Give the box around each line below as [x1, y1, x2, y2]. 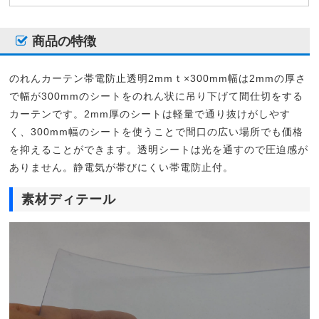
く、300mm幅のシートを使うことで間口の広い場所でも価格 [9, 125, 303, 137]
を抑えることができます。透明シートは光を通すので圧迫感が [9, 143, 308, 155]
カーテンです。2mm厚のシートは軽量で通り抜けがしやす [9, 108, 291, 120]
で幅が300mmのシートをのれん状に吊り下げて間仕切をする [9, 90, 303, 102]
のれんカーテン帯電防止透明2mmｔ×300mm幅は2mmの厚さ [9, 72, 306, 84]
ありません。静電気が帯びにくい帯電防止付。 [9, 161, 234, 173]
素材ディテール [21, 192, 116, 206]
